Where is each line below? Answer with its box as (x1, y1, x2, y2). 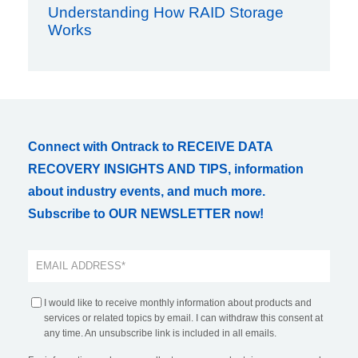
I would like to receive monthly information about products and (44, 296, 312, 308)
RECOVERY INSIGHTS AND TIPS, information (28, 161, 304, 176)
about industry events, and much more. (28, 184, 265, 198)
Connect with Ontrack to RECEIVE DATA (28, 139, 272, 153)
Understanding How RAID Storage (48, 3, 284, 21)
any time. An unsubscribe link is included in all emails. (44, 327, 276, 339)
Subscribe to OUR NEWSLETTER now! (28, 206, 264, 221)
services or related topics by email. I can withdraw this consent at (44, 312, 323, 324)
